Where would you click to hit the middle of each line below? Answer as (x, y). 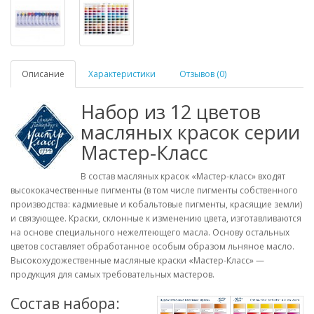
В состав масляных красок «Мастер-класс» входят (183, 176)
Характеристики (122, 74)
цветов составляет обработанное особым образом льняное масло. (152, 246)
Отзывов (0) (203, 74)
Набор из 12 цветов (171, 112)
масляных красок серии (190, 132)
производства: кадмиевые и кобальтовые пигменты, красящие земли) (156, 204)
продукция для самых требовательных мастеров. (112, 274)
